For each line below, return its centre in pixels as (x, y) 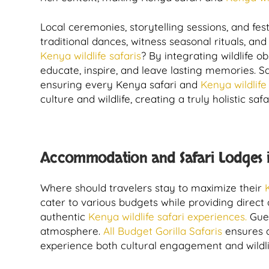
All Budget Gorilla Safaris (163, 231)
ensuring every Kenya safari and (120, 84)
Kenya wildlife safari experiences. (168, 216)
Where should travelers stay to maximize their (153, 188)
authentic (64, 216)
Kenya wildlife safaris (91, 56)
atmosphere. (72, 231)
